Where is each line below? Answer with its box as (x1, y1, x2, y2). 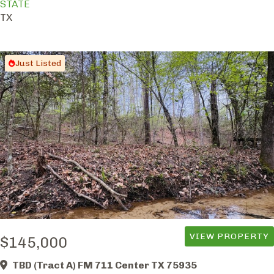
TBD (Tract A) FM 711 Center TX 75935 (12, 259, 197, 271)
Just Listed (15, 58, 61, 69)
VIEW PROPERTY (190, 231, 269, 242)
